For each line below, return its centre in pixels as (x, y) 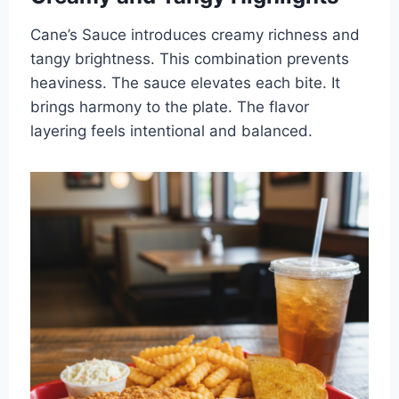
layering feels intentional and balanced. (171, 130)
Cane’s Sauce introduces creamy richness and (195, 34)
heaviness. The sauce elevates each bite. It (185, 82)
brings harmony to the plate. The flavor (169, 106)
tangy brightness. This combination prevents (189, 58)
